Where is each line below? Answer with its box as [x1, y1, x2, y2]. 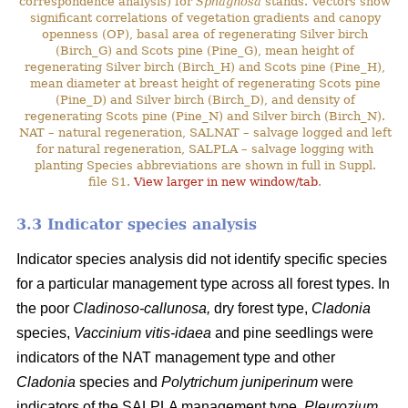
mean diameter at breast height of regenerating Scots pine [29, 76, 381, 90]
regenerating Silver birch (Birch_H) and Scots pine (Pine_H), [25, 59, 386, 74]
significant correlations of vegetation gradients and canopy [29, 10, 381, 25]
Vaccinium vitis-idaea [74, 324, 211, 341]
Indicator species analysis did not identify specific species [16, 250, 387, 267]
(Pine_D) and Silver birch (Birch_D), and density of [55, 92, 355, 107]
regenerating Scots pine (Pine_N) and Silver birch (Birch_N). [25, 108, 386, 123]
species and [76, 373, 161, 390]
